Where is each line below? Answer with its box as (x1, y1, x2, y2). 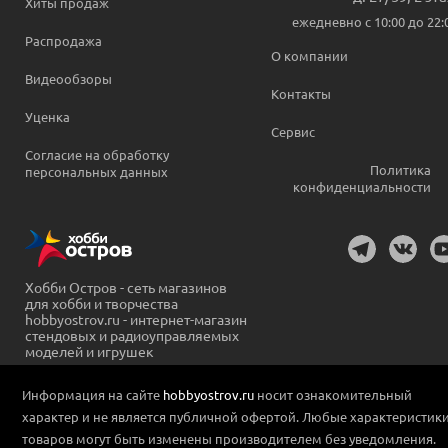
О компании (271, 46, 348, 64)
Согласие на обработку (25, 145, 169, 163)
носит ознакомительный (254, 385, 412, 403)
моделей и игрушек (25, 342, 154, 361)
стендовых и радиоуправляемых (25, 326, 239, 345)
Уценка (25, 107, 70, 125)
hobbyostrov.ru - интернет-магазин (25, 310, 247, 329)
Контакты (271, 84, 331, 102)
